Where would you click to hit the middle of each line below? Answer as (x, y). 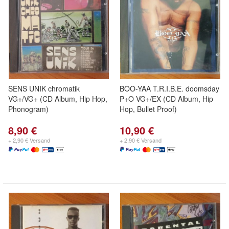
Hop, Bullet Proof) (148, 109)
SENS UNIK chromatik (44, 88)
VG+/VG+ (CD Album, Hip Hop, (58, 99)
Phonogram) (28, 109)
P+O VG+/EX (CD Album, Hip (166, 99)
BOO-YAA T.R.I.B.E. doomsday (169, 88)
